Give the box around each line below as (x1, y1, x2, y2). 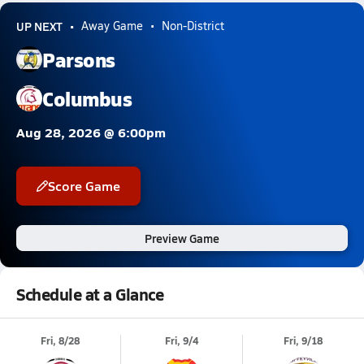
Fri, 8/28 (41, 334, 80, 348)
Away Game (81, 18, 143, 33)
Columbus (42, 84, 132, 112)
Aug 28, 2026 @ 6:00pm (16, 123, 166, 141)
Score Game (48, 176, 120, 195)
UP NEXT (16, 18, 63, 34)
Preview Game (145, 230, 219, 246)
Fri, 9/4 (164, 334, 198, 348)
